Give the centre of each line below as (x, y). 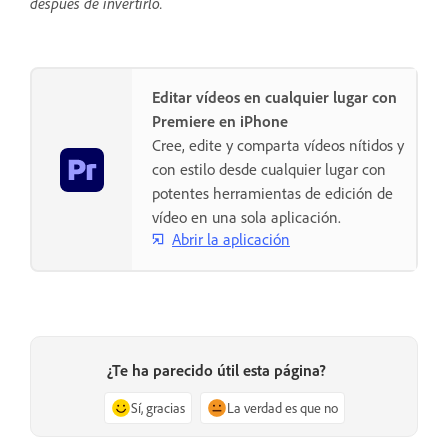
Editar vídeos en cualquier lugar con (274, 97)
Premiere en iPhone (220, 121)
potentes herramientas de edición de (272, 193)
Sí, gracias (157, 408)
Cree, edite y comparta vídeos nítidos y (278, 145)
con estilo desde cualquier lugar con (269, 169)
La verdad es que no (282, 408)
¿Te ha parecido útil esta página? (216, 370)
